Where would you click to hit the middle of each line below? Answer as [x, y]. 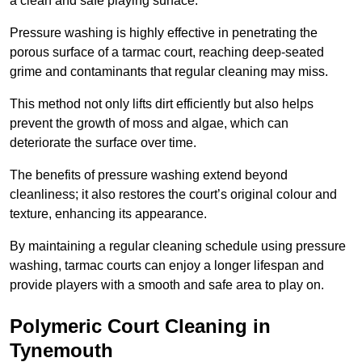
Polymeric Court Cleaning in [140, 326]
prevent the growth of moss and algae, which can [149, 124]
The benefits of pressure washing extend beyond [149, 175]
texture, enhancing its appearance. [108, 214]
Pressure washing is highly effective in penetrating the [164, 33]
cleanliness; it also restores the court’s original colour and [173, 195]
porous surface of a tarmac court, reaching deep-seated [167, 53]
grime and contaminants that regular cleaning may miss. [169, 72]
